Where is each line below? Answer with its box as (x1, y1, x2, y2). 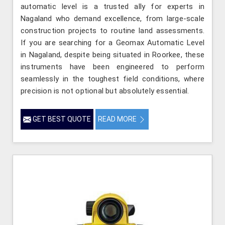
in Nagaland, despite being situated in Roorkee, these (21, 50, 204, 59)
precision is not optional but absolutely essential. (21, 86, 189, 95)
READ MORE (98, 115, 138, 123)
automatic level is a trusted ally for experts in (21, 2, 204, 11)
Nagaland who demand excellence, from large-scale (21, 14, 204, 23)
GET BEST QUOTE (31, 115, 91, 123)
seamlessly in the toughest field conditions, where (21, 74, 204, 83)
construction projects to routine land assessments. (21, 26, 204, 35)
